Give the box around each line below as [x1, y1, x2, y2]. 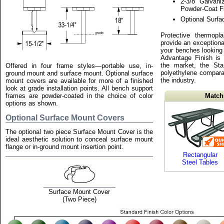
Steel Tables [182, 158, 218, 166]
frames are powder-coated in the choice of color [5, 92, 153, 99]
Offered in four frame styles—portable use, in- [5, 62, 153, 69]
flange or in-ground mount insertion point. [5, 143, 123, 150]
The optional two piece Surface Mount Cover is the [5, 128, 153, 135]
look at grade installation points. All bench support [5, 84, 153, 92]
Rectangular [182, 151, 217, 158]
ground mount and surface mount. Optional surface [5, 69, 153, 77]
